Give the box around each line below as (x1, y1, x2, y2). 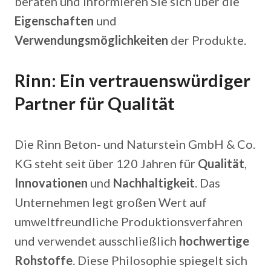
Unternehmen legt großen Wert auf (15, 195, 207, 209)
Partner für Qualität (15, 93, 175, 114)
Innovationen (15, 175, 88, 190)
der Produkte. (168, 33, 246, 47)
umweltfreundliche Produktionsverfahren (15, 214, 243, 229)
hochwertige (179, 233, 249, 248)
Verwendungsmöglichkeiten (15, 33, 168, 47)
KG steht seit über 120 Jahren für (15, 156, 198, 171)
